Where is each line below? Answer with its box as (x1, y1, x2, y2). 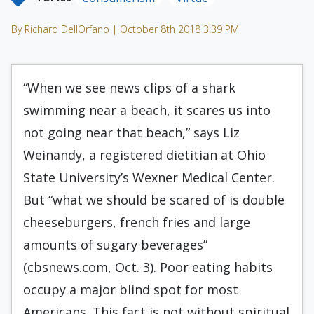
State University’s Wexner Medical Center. (23, 169, 275, 186)
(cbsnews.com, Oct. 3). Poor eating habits (23, 259, 273, 275)
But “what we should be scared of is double (23, 191, 285, 208)
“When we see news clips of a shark (23, 79, 235, 96)
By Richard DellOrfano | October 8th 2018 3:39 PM (11, 22, 239, 36)
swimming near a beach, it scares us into (23, 102, 271, 118)
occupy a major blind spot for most (23, 281, 238, 298)
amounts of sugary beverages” (23, 236, 207, 253)
